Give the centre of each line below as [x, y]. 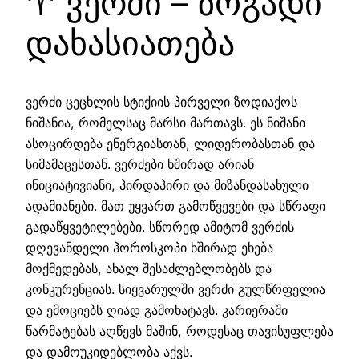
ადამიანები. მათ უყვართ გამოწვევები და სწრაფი [175, 206]
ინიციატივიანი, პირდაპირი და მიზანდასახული [167, 185]
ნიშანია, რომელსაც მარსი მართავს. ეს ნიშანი [165, 122]
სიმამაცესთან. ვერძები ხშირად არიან [140, 164]
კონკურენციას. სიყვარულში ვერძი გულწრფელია [175, 289]
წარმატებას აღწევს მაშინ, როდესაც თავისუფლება [179, 331]
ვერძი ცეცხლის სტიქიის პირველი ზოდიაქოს [161, 101]
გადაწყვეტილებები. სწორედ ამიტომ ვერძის [160, 226]
